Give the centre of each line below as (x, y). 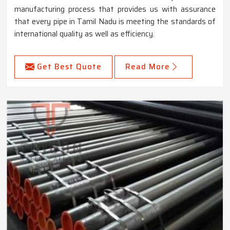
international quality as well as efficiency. (84, 34)
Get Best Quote (69, 66)
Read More (148, 66)
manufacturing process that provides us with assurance (115, 9)
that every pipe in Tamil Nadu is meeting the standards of (115, 21)
